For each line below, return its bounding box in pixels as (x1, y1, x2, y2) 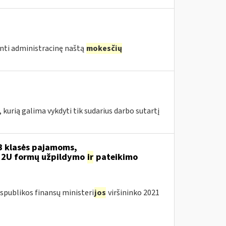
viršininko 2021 (106, 187, 159, 198)
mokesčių (86, 43, 122, 54)
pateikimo (93, 151, 138, 163)
